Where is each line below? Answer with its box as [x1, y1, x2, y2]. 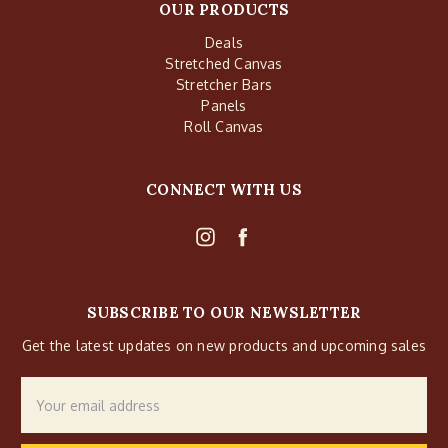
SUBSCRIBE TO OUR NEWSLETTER [86, 303, 362, 323]
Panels [201, 97, 247, 115]
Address [21, 401, 73, 417]
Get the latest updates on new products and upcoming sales [22, 337, 426, 355]
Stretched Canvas [165, 55, 283, 73]
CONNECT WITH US [146, 180, 302, 200]
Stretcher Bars [176, 76, 272, 94]
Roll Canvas [184, 118, 264, 136]
